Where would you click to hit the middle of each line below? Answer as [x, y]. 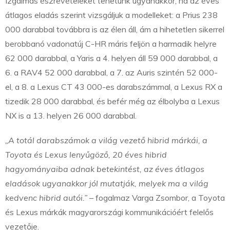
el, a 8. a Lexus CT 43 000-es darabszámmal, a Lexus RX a [114, 87]
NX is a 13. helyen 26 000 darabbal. [71, 116]
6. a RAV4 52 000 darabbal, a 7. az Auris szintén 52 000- [111, 73]
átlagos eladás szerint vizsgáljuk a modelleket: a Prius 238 [111, 15]
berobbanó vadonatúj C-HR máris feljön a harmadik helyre [111, 44]
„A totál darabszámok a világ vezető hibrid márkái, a [106, 140]
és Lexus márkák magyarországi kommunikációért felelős [109, 212]
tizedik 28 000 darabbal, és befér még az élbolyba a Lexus [112, 101]
